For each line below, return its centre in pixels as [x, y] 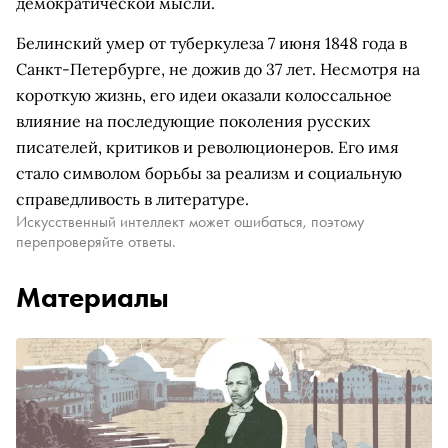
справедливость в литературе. [132, 199]
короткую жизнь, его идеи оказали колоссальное [204, 95]
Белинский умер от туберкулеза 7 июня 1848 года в [211, 43]
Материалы [92, 297]
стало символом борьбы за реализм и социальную [209, 173]
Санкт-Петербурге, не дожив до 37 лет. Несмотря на [218, 69]
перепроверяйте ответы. [96, 241]
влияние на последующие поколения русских [193, 121]
